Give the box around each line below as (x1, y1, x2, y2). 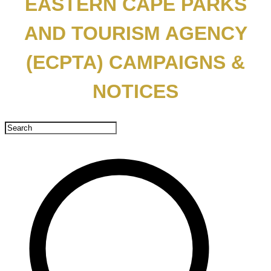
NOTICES (93, 80, 178, 102)
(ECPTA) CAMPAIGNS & (26, 51, 245, 73)
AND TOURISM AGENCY (24, 22, 247, 44)
